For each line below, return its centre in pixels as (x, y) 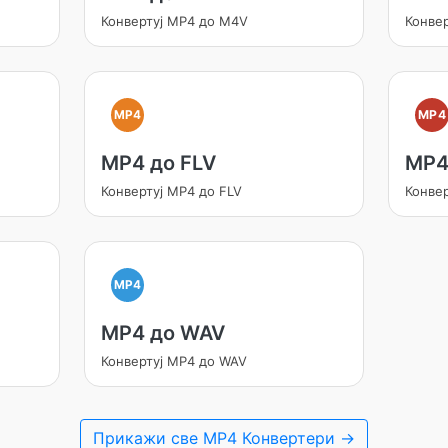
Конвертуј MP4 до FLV (171, 191)
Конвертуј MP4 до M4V (174, 21)
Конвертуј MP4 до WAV (173, 361)
